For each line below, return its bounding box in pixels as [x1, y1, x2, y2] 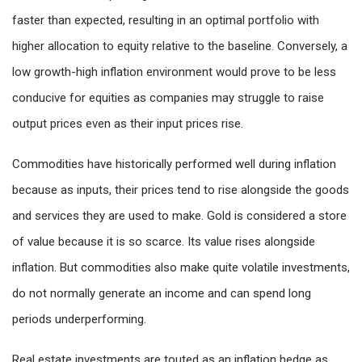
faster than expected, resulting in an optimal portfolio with [12, 13, 319, 27]
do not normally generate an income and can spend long [12, 286, 311, 301]
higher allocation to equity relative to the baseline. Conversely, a [12, 39, 347, 53]
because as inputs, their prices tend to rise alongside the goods [12, 183, 349, 197]
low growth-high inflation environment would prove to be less [12, 65, 336, 79]
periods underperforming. [12, 312, 146, 326]
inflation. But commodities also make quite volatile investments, [12, 260, 350, 275]
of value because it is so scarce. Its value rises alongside [12, 234, 315, 249]
